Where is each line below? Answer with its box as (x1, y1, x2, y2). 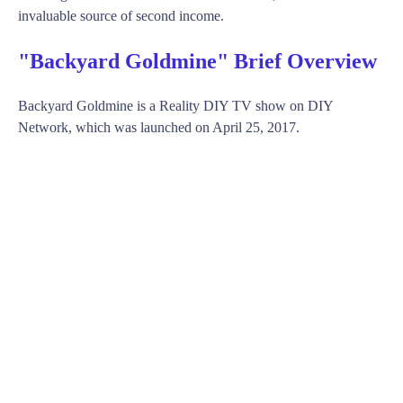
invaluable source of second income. (18, 7, 224, 23)
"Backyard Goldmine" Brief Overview (18, 49, 377, 73)
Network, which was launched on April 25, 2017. (18, 119, 300, 135)
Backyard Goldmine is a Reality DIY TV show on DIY (18, 97, 333, 113)
